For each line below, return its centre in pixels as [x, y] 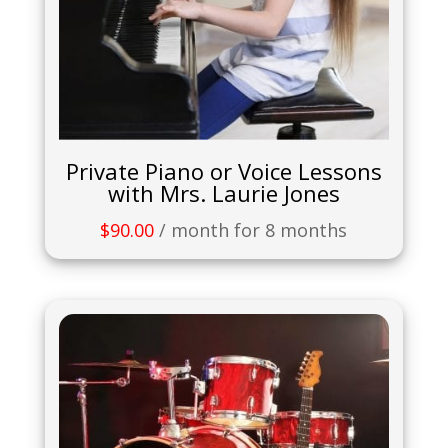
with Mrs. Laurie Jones [223, 193]
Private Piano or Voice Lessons [223, 171]
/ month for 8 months [253, 230]
